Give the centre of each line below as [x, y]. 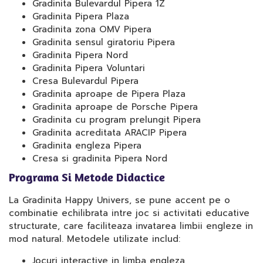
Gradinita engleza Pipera [87, 146]
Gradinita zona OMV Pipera [92, 29]
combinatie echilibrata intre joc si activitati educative [129, 213]
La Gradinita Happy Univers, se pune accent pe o [119, 200]
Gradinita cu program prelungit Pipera [117, 120]
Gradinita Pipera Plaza [81, 16]
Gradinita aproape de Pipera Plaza [109, 94]
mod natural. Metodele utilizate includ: [95, 239]
